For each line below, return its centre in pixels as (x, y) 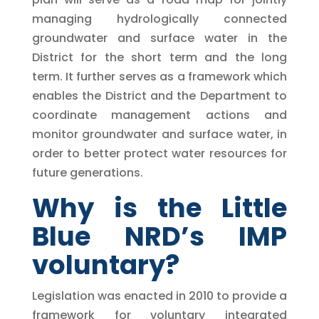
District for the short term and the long (159, 57)
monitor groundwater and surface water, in (159, 134)
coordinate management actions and (159, 115)
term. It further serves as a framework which (159, 76)
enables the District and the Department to (159, 95)
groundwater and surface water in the (159, 38)
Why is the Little (159, 208)
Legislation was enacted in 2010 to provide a (159, 296)
